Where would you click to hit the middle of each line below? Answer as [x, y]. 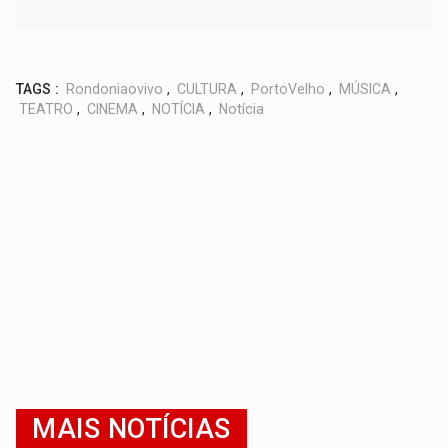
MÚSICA [365, 89]
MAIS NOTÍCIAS [131, 429]
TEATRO [46, 109]
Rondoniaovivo [115, 89]
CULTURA [207, 89]
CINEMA [113, 109]
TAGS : [38, 89]
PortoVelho [288, 89]
